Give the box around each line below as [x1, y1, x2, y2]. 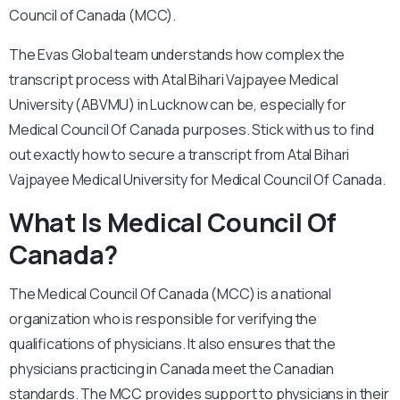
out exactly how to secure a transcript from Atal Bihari [9, 145, 350, 164]
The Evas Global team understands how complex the [9, 45, 346, 64]
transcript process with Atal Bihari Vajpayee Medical [9, 70, 338, 89]
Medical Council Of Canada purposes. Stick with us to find [9, 120, 375, 139]
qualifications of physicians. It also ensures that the [9, 334, 336, 354]
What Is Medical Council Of [9, 204, 337, 240]
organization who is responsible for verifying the [9, 309, 318, 329]
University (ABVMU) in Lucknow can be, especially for [9, 95, 346, 114]
